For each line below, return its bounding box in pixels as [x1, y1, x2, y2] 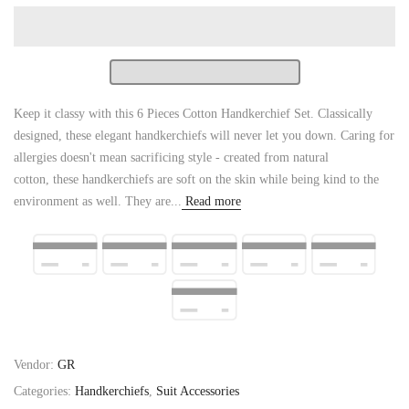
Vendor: [14, 358, 58, 372]
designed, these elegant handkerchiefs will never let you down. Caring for [14, 129, 394, 142]
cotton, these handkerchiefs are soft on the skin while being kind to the [14, 173, 379, 186]
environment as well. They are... [14, 194, 182, 208]
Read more [182, 194, 241, 208]
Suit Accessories [156, 384, 239, 398]
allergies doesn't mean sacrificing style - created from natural [14, 151, 329, 164]
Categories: [14, 384, 75, 398]
